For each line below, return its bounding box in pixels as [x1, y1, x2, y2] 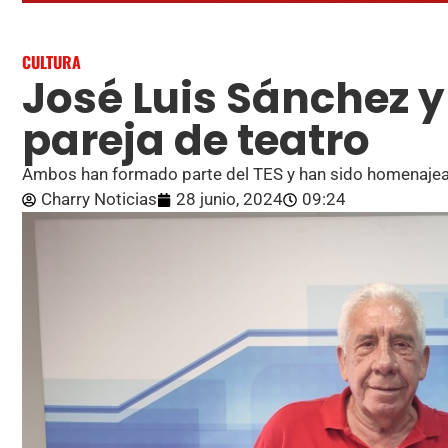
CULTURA [22, 50, 81, 75]
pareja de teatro [22, 111, 370, 171]
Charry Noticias [41, 189, 157, 210]
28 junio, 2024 [176, 189, 283, 210]
